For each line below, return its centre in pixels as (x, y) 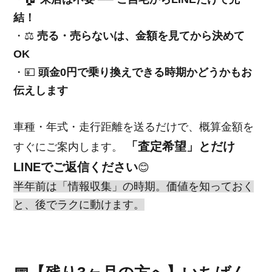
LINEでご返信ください (76, 167)
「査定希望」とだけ (181, 146)
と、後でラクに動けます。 (79, 204)
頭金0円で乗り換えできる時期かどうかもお (145, 72)
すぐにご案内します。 (70, 147)
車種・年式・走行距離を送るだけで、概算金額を (134, 127)
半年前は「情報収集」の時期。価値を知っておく (134, 186)
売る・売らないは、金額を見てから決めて (141, 36)
